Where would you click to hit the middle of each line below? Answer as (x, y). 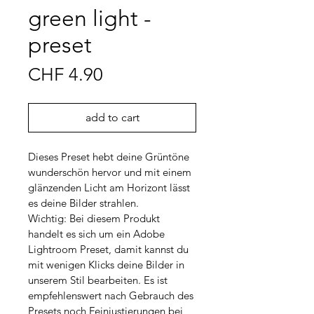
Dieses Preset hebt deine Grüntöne (110, 157)
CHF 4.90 (66, 75)
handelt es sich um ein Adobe (98, 234)
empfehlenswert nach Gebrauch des (112, 296)
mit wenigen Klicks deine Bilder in (108, 265)
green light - (90, 19)
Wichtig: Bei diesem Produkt (95, 219)
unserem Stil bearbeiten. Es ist (99, 280)
